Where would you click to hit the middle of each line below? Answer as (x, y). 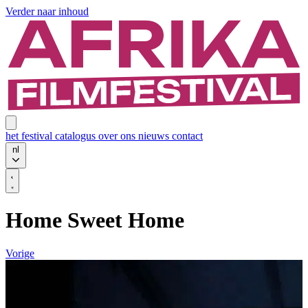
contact (187, 135)
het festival (30, 135)
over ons (118, 135)
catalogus (77, 135)
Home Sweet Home (95, 220)
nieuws (155, 135)
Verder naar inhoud (47, 11)
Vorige (20, 254)
